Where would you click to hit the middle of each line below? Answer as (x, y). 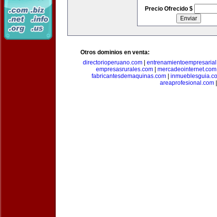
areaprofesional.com (187, 83)
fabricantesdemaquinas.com (129, 76)
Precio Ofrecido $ (169, 9)
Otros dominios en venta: (115, 52)
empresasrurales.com (124, 69)
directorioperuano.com (112, 62)
